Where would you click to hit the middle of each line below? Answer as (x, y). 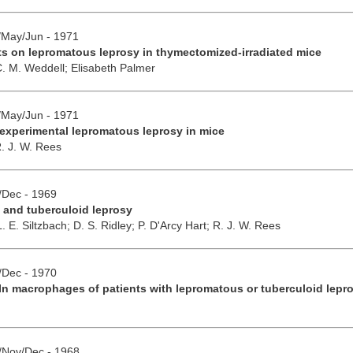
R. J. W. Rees (246, 225)
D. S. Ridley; (105, 225)
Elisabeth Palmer (113, 67)
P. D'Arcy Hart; (175, 225)
